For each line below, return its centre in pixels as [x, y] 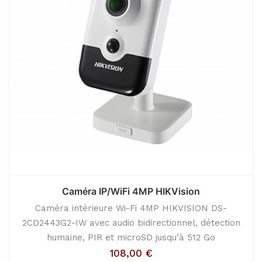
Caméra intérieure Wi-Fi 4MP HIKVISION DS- [131, 208]
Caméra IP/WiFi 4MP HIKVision [131, 191]
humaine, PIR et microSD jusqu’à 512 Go [131, 237]
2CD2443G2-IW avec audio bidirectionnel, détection [131, 223]
